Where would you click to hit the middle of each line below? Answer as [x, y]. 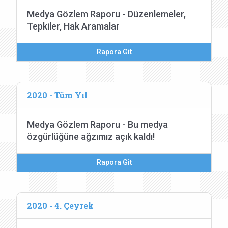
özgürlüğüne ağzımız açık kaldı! [91, 137]
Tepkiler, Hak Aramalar [73, 26]
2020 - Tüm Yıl [57, 95]
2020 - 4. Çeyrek [60, 205]
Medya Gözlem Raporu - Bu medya [97, 124]
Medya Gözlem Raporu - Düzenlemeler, [106, 14]
